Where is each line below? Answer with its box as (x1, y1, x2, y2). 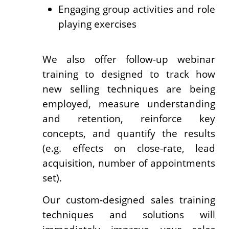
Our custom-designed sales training (42, 193, 216, 207)
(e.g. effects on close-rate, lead (42, 142, 216, 155)
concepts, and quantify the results (42, 127, 216, 140)
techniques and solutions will (42, 208, 216, 221)
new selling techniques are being (42, 82, 216, 96)
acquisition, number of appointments (42, 156, 216, 170)
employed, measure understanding (42, 97, 216, 110)
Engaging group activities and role (58, 2, 216, 15)
